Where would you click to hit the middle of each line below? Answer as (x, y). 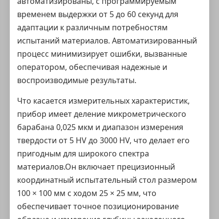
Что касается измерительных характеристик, (103, 101)
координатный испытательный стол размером (107, 180)
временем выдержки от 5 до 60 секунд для (98, 14)
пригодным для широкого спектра (83, 153)
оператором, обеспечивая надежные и (92, 67)
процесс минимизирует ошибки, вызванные (102, 54)
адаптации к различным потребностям (92, 27)
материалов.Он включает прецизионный (96, 167)
